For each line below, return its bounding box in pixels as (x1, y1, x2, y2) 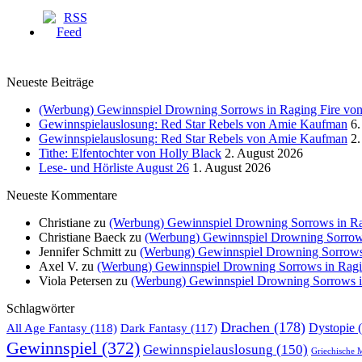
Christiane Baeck (39, 229, 126, 244)
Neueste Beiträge (6, 74, 94, 89)
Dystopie (309, 320, 355, 335)
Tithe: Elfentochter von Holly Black (39, 145, 221, 160)
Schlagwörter (6, 301, 74, 315)
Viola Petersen (39, 273, 112, 288)
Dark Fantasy (120, 321, 187, 335)
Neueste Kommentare (6, 187, 117, 202)
